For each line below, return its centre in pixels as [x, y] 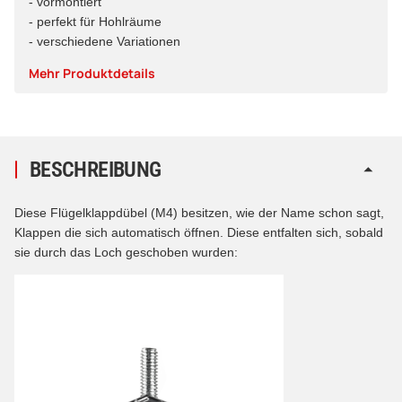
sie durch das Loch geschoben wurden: [126, 252]
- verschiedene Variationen [105, 41]
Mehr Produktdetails [92, 73]
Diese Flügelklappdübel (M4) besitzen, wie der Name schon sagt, [199, 212]
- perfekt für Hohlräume [95, 21]
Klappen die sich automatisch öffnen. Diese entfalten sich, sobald [199, 232]
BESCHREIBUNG [96, 169]
